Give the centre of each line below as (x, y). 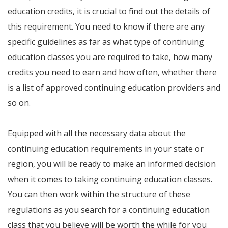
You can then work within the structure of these (99, 194)
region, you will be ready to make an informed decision (112, 164)
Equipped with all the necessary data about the (97, 133)
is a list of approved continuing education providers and (114, 88)
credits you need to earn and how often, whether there (112, 72)
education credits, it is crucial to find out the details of (109, 11)
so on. (19, 103)
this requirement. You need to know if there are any (106, 26)
